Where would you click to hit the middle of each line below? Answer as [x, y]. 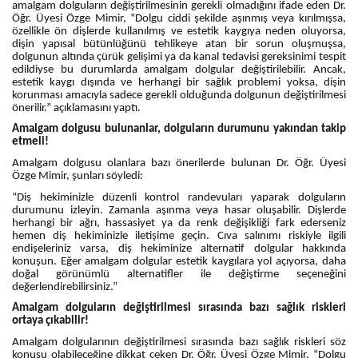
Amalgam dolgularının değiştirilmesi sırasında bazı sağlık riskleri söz [179, 342]
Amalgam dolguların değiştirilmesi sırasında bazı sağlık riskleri [179, 308]
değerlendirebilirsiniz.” [65, 287]
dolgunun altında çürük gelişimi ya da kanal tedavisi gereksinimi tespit [179, 57]
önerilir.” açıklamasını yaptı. [77, 108]
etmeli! [30, 142]
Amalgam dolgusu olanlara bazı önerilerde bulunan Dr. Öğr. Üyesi [179, 163]
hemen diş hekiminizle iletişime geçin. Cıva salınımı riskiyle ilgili [179, 236]
